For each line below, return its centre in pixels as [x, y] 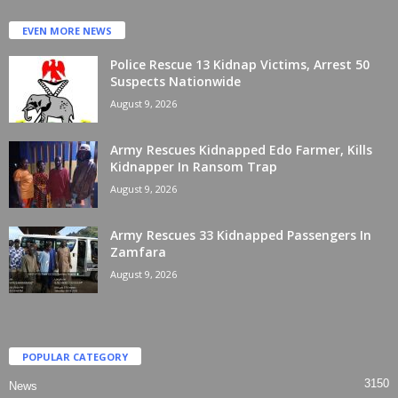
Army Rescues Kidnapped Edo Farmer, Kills [241, 149]
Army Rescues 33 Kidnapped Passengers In [241, 235]
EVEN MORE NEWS [67, 30]
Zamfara [138, 251]
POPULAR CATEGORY [75, 356]
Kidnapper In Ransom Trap [194, 166]
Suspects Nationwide [175, 81]
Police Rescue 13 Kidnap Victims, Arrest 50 [240, 64]
